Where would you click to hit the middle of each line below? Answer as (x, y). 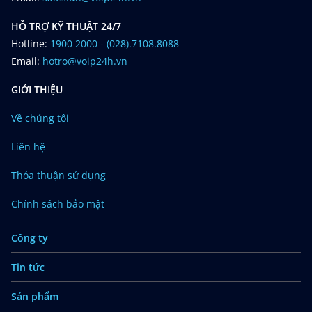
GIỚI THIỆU (37, 89)
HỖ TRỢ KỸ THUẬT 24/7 (66, 26)
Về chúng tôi (40, 118)
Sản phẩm (35, 296)
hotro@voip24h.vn (85, 61)
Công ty (30, 238)
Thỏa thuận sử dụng (58, 175)
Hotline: (31, 44)
